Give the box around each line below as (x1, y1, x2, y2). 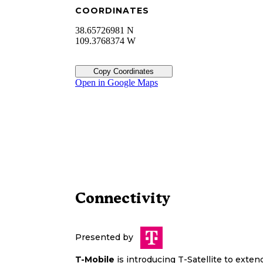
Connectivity (75, 189, 170, 207)
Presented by (75, 232, 133, 243)
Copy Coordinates (93, 67, 154, 76)
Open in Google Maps (75, 77, 158, 88)
